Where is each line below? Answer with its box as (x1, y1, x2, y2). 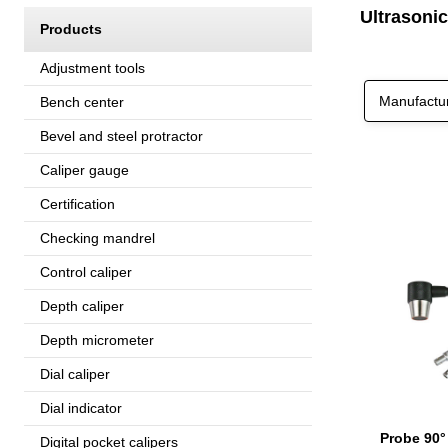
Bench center (40, 93, 124, 110)
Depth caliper (40, 297, 124, 314)
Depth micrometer (40, 331, 154, 348)
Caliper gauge (40, 161, 129, 178)
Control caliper (40, 263, 132, 280)
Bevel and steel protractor (40, 127, 203, 144)
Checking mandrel (40, 229, 155, 246)
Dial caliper (40, 365, 110, 382)
